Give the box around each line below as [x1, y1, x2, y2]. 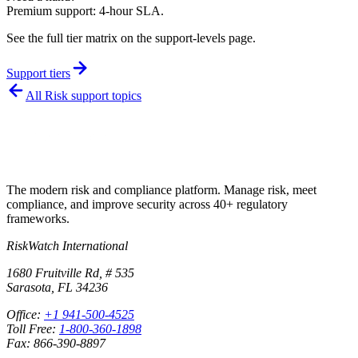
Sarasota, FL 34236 [6, 280, 108, 294]
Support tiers [6, 66, 70, 80]
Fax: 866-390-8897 [6, 336, 105, 350]
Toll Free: [6, 321, 56, 336]
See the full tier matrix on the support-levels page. [6, 30, 256, 45]
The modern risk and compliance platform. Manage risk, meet [6, 182, 316, 197]
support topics [68, 88, 141, 102]
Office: [6, 307, 41, 321]
